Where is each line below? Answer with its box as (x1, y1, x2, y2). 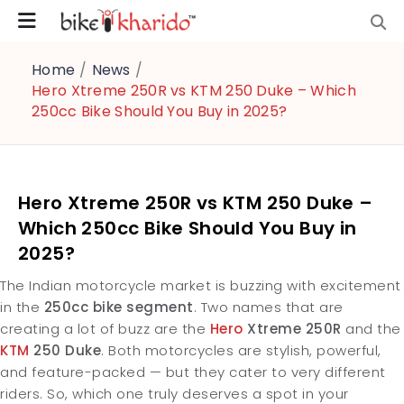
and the (341, 319, 401, 338)
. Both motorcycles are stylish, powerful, (101, 341, 381, 360)
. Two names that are (193, 298, 344, 317)
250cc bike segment (43, 298, 194, 317)
